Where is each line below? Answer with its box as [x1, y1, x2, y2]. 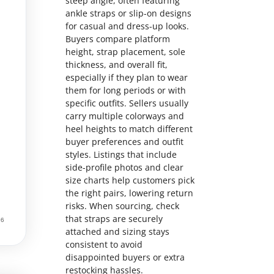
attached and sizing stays [65, 226, 169, 238]
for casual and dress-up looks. [65, 20, 189, 32]
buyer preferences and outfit [65, 136, 183, 148]
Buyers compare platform [65, 33, 170, 45]
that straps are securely [65, 213, 163, 225]
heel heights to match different [65, 123, 193, 135]
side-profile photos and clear [65, 161, 183, 174]
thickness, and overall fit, [65, 59, 168, 71]
